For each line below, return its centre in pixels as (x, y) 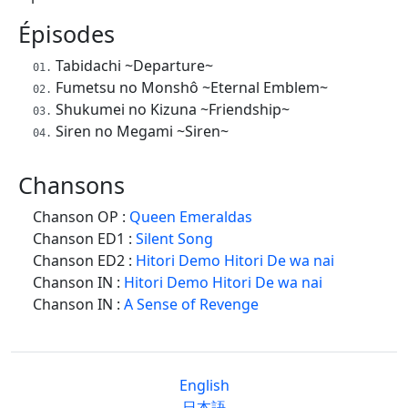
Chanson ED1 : (84, 238)
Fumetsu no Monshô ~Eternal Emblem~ (192, 87)
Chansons (71, 184)
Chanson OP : (81, 216)
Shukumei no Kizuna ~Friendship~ (173, 109)
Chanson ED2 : (84, 260)
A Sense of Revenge (191, 304)
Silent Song (174, 238)
